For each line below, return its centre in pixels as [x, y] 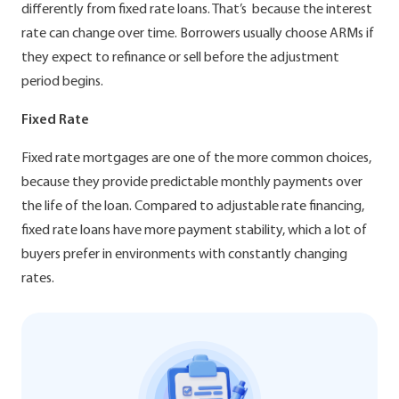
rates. [38, 278]
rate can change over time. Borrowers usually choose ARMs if [198, 33]
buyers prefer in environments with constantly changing [184, 254]
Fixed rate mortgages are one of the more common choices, [196, 158]
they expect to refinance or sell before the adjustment [180, 57]
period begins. [62, 81]
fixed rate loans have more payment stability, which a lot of [194, 230]
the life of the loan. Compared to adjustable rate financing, [193, 206]
